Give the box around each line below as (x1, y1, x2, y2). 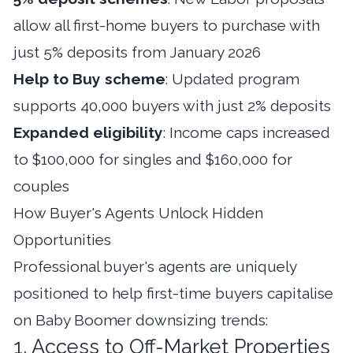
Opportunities (13, 230, 111, 248)
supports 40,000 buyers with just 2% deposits (13, 96, 331, 114)
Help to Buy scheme (13, 69, 165, 87)
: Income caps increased (163, 123, 330, 141)
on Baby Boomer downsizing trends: (13, 310, 268, 329)
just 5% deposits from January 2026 (13, 43, 261, 61)
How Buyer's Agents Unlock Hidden (13, 203, 263, 221)
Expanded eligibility (13, 123, 163, 141)
